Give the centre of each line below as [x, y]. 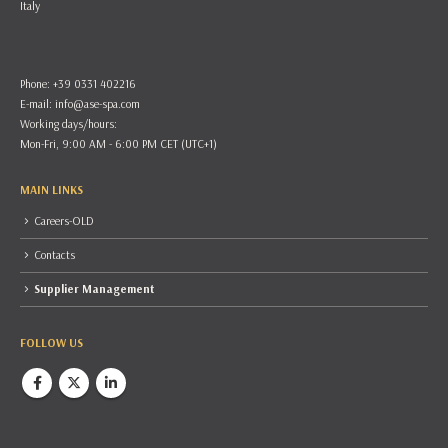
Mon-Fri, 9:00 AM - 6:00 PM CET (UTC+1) [118, 144]
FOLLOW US [51, 343]
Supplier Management [94, 289]
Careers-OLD [64, 220]
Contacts [54, 255]
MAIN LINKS [51, 190]
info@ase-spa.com [97, 104]
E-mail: [37, 104]
